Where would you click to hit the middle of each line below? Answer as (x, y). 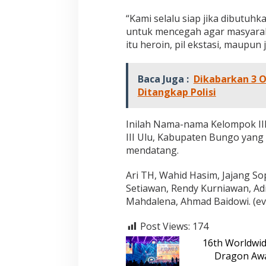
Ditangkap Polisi (177, 92)
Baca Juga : (163, 79)
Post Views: (165, 226)
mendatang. (152, 150)
